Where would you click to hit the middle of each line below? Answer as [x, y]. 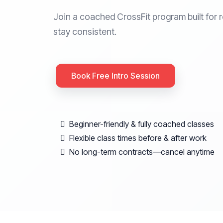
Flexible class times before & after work [138, 138]
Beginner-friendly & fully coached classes [142, 124]
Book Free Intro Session [115, 75]
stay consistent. [85, 31]
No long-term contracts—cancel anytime [142, 152]
